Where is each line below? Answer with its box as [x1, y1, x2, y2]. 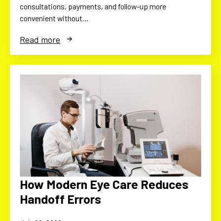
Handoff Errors [20, 191, 101, 207]
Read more [20, 34, 60, 45]
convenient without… [20, 13, 88, 23]
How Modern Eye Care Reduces [20, 177, 188, 192]
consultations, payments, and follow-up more [20, 1, 166, 11]
